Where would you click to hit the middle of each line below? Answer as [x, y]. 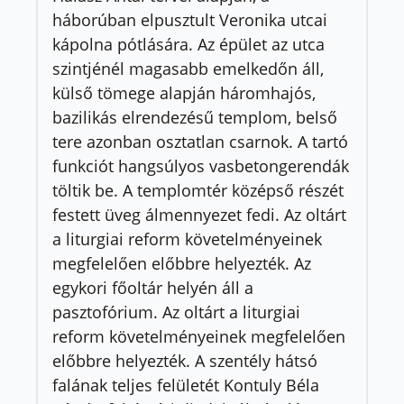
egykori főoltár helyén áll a [153, 287]
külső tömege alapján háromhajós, [184, 92]
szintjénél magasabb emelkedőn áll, [188, 68]
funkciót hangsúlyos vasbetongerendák [201, 165]
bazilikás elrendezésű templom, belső [195, 117]
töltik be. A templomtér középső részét [198, 190]
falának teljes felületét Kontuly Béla [186, 385]
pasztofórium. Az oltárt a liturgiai [176, 312]
